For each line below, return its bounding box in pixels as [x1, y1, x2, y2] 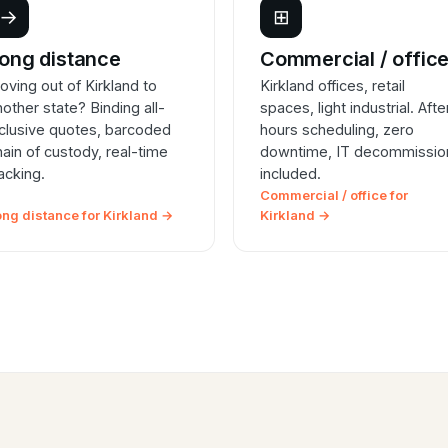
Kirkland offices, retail [260, 77, 405, 95]
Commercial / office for [260, 187, 408, 204]
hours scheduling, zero [260, 121, 414, 139]
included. [260, 165, 321, 183]
